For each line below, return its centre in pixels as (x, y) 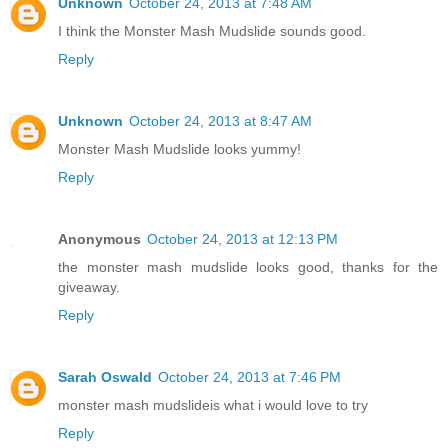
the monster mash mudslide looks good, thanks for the (248, 266)
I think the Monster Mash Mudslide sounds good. (212, 30)
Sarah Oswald (105, 376)
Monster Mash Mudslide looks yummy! (179, 148)
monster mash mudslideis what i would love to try (213, 404)
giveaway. (89, 286)
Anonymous (99, 238)
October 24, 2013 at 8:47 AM (220, 120)
